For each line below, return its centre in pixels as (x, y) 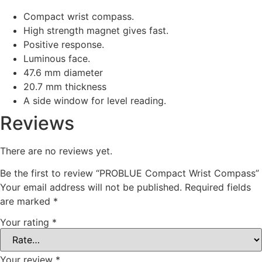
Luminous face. (57, 59)
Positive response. (64, 45)
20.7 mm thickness (65, 87)
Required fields (218, 187)
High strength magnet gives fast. (96, 31)
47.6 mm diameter (63, 73)
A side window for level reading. (95, 101)
